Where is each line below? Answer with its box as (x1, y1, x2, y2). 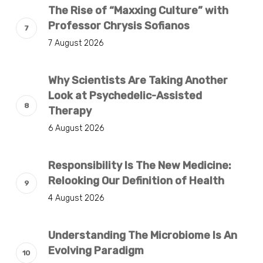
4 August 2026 (48, 193, 104, 203)
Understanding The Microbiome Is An (48, 228, 237, 242)
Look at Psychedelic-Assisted (48, 89, 202, 102)
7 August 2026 (48, 38, 103, 48)
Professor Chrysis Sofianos (48, 19, 190, 32)
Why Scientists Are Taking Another (48, 73, 228, 87)
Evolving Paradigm (48, 244, 144, 257)
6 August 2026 (48, 123, 104, 133)
